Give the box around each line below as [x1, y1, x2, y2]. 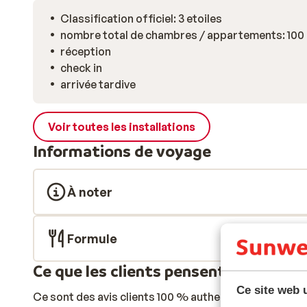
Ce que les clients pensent [33, 261, 225, 281]
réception [60, 45, 111, 58]
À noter [67, 184, 112, 199]
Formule [67, 231, 117, 246]
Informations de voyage [33, 141, 211, 161]
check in [60, 61, 102, 75]
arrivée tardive [60, 77, 136, 91]
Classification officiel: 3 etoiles [60, 12, 222, 25]
